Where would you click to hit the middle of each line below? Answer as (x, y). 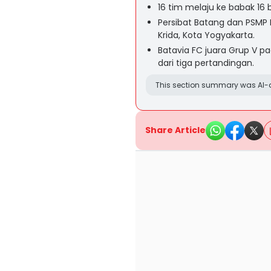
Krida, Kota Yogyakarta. (206, 35)
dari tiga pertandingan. (206, 63)
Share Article (175, 130)
